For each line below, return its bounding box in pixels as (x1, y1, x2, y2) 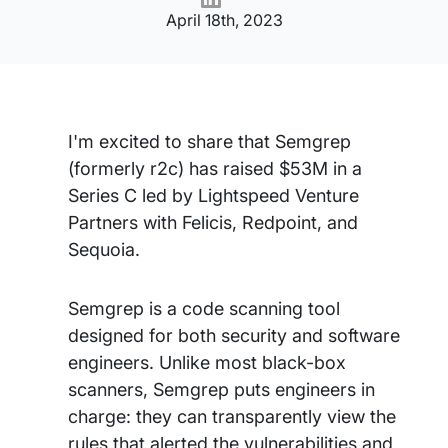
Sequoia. (68, 239, 140, 260)
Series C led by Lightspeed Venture (68, 185, 359, 206)
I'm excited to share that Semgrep (68, 131, 351, 152)
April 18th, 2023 (165, 10, 283, 30)
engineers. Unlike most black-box (68, 352, 346, 373)
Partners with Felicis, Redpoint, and (68, 212, 358, 233)
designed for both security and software (68, 325, 400, 346)
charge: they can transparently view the (68, 406, 396, 427)
